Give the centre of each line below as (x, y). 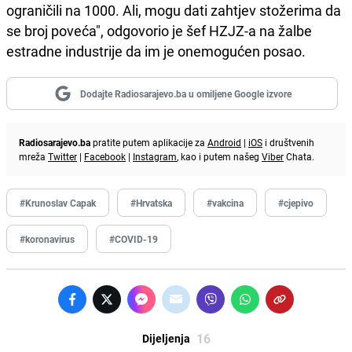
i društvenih (288, 142)
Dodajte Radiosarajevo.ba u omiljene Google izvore (185, 93)
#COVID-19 (134, 238)
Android (224, 142)
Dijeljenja (166, 338)
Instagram (155, 156)
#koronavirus (47, 238)
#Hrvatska (151, 202)
